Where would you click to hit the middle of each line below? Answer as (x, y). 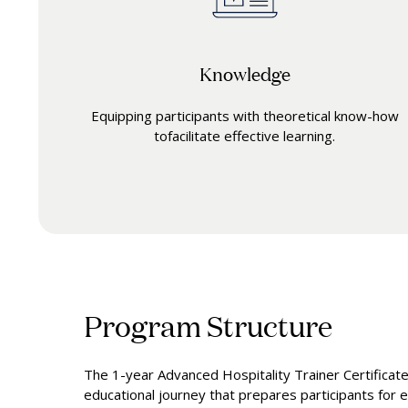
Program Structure (209, 325)
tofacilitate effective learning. (245, 136)
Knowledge (245, 73)
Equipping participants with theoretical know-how (245, 116)
